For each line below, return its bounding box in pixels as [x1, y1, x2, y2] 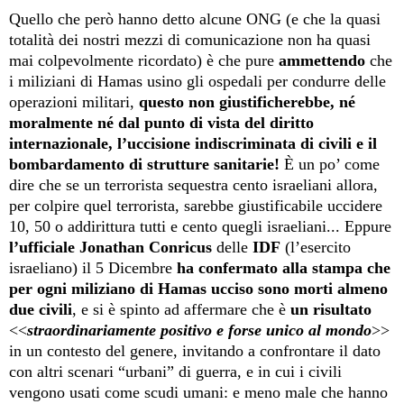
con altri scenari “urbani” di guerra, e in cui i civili [9, 362, 342, 381]
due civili [9, 299, 72, 318]
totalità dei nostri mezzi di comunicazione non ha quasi [9, 30, 371, 49]
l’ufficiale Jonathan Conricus [9, 237, 212, 256]
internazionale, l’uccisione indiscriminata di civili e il [9, 133, 377, 152]
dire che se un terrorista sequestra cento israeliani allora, [9, 175, 378, 194]
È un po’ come [280, 154, 380, 173]
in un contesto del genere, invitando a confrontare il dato [9, 341, 381, 360]
